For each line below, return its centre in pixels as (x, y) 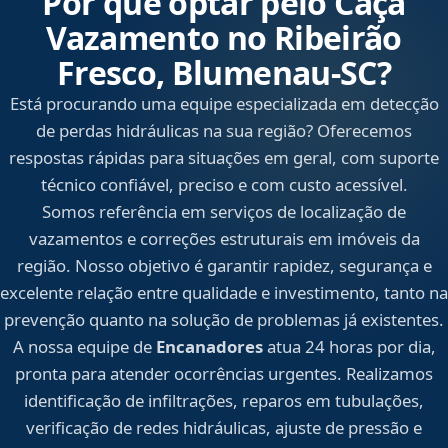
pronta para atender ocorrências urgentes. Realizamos (224, 374)
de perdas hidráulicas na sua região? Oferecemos (224, 131)
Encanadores (209, 347)
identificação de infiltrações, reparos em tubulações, (224, 401)
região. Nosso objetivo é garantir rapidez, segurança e (224, 266)
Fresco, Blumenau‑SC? (224, 73)
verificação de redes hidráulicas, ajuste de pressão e (224, 428)
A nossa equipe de (84, 347)
